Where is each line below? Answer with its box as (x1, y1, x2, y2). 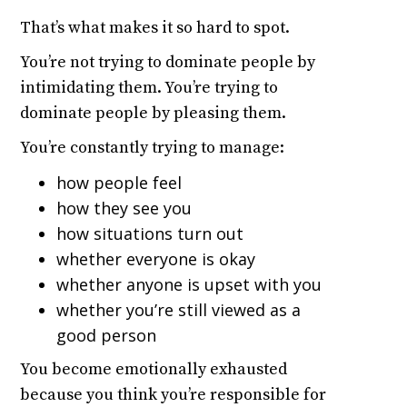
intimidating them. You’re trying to (20, 77, 279, 99)
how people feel (56, 172, 183, 194)
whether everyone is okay (56, 248, 256, 271)
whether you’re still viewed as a (56, 299, 302, 322)
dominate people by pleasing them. (20, 103, 287, 124)
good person (56, 324, 157, 347)
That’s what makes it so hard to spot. (20, 17, 291, 39)
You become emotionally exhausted (20, 359, 288, 381)
